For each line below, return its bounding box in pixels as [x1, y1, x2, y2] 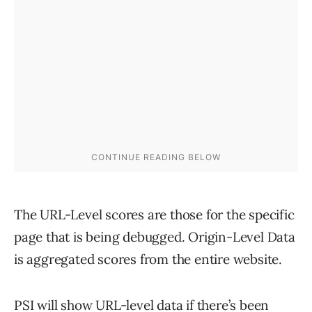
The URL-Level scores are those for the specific [14, 206, 295, 224]
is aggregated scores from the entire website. [14, 251, 282, 268]
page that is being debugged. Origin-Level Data [14, 228, 295, 246]
